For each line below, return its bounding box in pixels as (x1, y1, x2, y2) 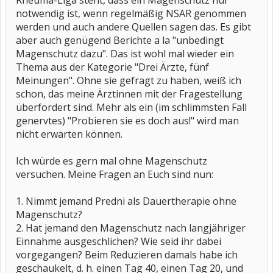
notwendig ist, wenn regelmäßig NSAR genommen (16, 7, 246, 20)
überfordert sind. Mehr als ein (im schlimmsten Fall (16, 101, 247, 114)
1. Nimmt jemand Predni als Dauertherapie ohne (16, 194, 236, 208)
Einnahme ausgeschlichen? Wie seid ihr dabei (16, 235, 221, 248)
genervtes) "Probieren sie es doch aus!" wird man (16, 114, 239, 127)
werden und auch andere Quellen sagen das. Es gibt (16, 20, 251, 34)
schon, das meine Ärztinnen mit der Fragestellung (16, 87, 243, 101)
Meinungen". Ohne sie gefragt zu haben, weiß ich (16, 74, 241, 87)
